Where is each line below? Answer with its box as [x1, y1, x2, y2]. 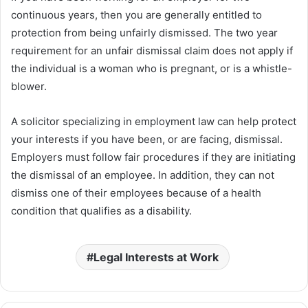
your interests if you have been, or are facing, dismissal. [11, 133, 283, 146]
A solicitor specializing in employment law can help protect [11, 115, 296, 129]
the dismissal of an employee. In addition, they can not [11, 168, 274, 182]
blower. [11, 80, 47, 93]
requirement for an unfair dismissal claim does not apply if [11, 44, 293, 58]
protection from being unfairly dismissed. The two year [11, 26, 278, 40]
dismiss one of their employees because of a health [11, 186, 261, 200]
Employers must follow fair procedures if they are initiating [11, 151, 296, 164]
